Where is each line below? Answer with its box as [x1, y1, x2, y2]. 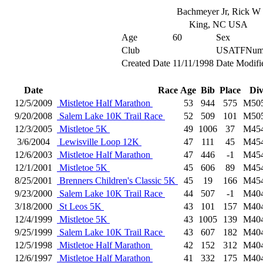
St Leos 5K [57, 201, 104, 211]
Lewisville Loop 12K [57, 137, 141, 147]
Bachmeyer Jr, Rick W [176, 6, 261, 16]
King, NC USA [189, 19, 248, 29]
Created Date [121, 58, 170, 68]
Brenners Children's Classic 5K [57, 176, 178, 186]
